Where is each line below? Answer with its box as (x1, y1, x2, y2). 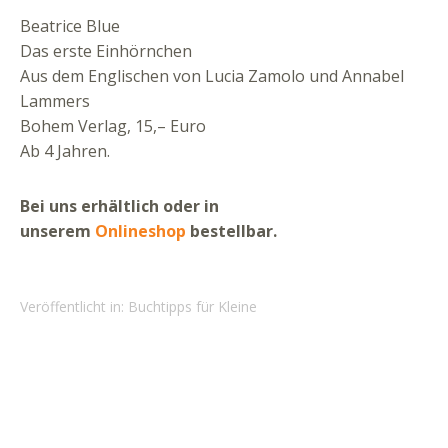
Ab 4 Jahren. (20, 140, 110, 162)
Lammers (20, 90, 90, 112)
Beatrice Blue (20, 15, 120, 37)
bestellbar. (186, 220, 277, 242)
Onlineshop (95, 220, 186, 242)
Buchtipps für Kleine (128, 297, 257, 316)
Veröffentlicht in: (20, 297, 128, 316)
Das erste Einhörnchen (20, 40, 192, 62)
